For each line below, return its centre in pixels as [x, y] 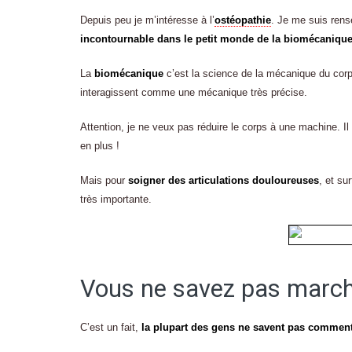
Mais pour [104, 181]
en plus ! [100, 146]
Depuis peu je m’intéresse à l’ [147, 20]
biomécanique [129, 74]
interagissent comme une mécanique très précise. [194, 93]
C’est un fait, [111, 328]
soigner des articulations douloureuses [224, 181]
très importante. [116, 200]
